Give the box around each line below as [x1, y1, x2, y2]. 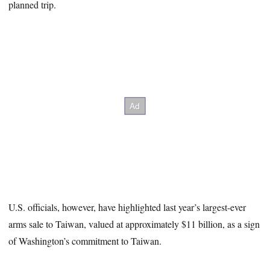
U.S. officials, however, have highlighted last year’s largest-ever [8, 200, 246, 213]
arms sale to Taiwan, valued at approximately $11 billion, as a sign [8, 217, 260, 230]
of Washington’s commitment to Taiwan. [8, 234, 162, 247]
